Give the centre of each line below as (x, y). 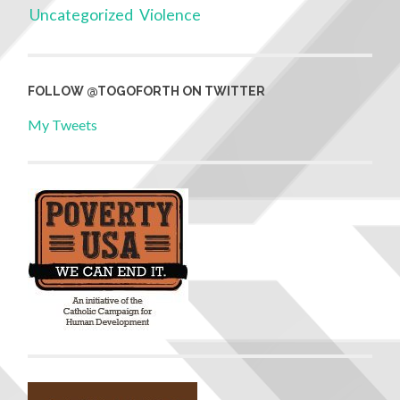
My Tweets (63, 124)
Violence (171, 15)
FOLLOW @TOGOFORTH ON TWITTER (147, 91)
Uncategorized (82, 15)
